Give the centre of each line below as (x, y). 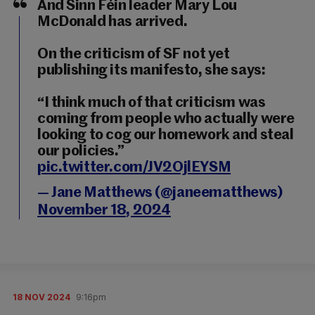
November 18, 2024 (104, 211)
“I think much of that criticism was (152, 103)
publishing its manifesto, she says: (152, 71)
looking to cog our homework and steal (166, 135)
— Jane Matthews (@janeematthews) (160, 193)
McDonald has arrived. (112, 22)
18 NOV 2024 (41, 297)
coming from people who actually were (166, 119)
